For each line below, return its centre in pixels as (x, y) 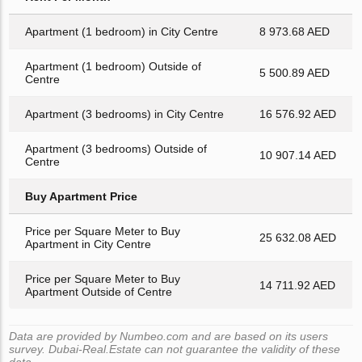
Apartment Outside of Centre (99, 291)
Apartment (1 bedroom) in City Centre (122, 31)
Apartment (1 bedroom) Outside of (114, 66)
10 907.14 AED (298, 155)
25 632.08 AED (298, 237)
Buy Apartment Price (82, 196)
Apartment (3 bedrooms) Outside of (116, 148)
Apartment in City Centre (88, 244)
